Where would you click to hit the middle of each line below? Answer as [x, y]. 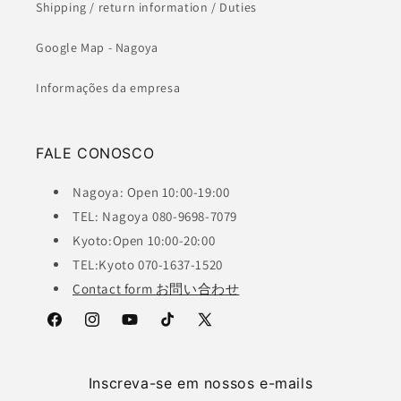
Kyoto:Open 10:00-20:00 [144, 241]
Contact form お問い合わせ [156, 289]
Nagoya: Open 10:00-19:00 [151, 192]
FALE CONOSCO [95, 154]
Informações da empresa [108, 88]
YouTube [145, 329]
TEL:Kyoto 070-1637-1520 [148, 265]
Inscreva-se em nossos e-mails [200, 384]
